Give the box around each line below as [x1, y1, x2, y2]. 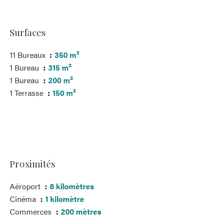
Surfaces [10, 26, 46, 38]
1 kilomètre [45, 193, 84, 204]
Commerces [10, 206, 54, 217]
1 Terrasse [10, 87, 45, 98]
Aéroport [10, 181, 42, 192]
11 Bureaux [10, 49, 47, 60]
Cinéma [10, 193, 38, 204]
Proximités [10, 158, 55, 170]
